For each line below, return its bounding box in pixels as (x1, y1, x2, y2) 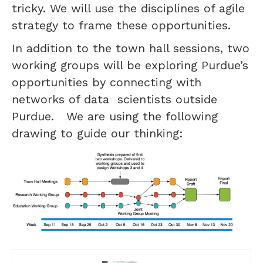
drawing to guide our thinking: (12, 126, 183, 140)
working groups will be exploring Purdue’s (12, 58, 248, 72)
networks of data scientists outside (12, 92, 217, 106)
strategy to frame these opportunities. (12, 18, 231, 32)
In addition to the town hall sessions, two (12, 41, 249, 55)
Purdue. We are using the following (12, 109, 218, 123)
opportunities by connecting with (12, 75, 201, 89)
